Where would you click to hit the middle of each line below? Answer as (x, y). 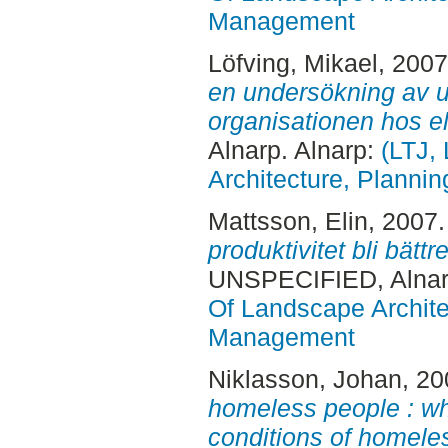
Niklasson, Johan (304, 378)
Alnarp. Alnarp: (294, 150)
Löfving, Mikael (292, 63)
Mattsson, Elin (287, 220)
